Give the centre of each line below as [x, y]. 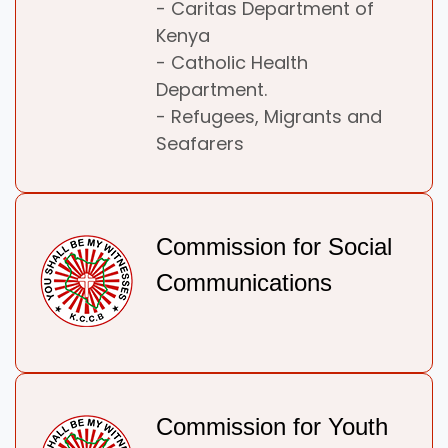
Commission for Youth [272, 427]
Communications [244, 283]
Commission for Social [274, 247]
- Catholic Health [232, 63]
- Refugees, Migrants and [269, 117]
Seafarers [200, 144]
